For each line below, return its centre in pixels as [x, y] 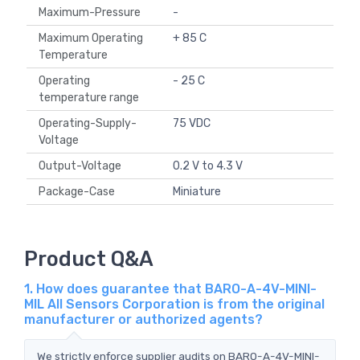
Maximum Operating [91, 39]
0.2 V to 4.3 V [208, 166]
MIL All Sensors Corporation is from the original [174, 304]
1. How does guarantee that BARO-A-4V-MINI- [170, 288]
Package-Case [79, 192]
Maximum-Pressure [92, 13]
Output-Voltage [82, 166]
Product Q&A [89, 258]
